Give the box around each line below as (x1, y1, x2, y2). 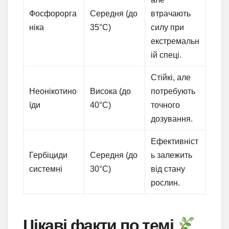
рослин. (151, 178, 180, 188)
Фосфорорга (29, 9, 77, 18)
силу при (151, 23, 185, 32)
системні (29, 165, 63, 174)
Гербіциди (29, 151, 68, 160)
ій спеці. (151, 51, 182, 60)
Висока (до (90, 87, 131, 96)
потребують (151, 87, 196, 96)
